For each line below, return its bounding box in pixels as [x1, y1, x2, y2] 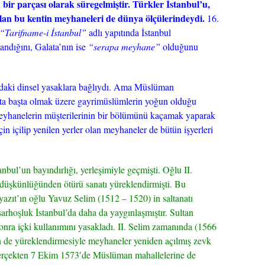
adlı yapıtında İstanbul [86, 26, 171, 38]
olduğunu [160, 40, 198, 53]
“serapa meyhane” [88, 40, 160, 53]
